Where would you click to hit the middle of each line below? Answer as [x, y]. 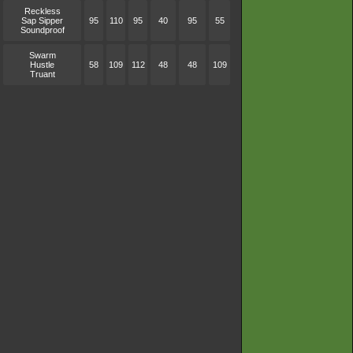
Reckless [42, 11]
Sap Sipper [42, 20]
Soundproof [42, 30]
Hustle [42, 65]
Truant [42, 74]
